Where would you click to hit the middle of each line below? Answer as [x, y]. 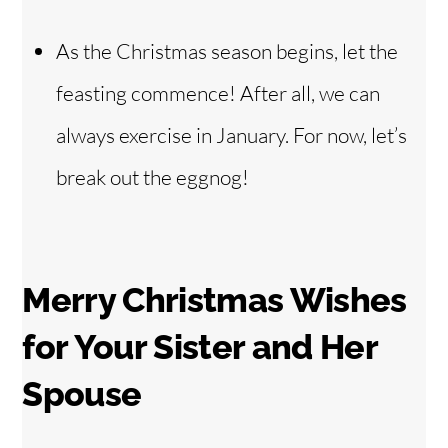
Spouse [82, 394]
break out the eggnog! [152, 177]
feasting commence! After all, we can [218, 93]
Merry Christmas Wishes [214, 300]
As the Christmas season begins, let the [227, 51]
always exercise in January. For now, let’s [231, 135]
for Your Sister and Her [199, 347]
